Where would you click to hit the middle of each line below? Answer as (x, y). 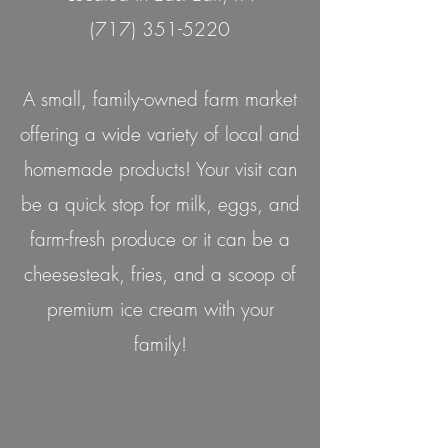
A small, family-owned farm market (160, 99)
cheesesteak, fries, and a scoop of (160, 274)
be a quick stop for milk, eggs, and (160, 204)
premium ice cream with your (160, 309)
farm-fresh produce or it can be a (160, 239)
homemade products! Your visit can (160, 169)
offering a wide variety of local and (160, 134)
